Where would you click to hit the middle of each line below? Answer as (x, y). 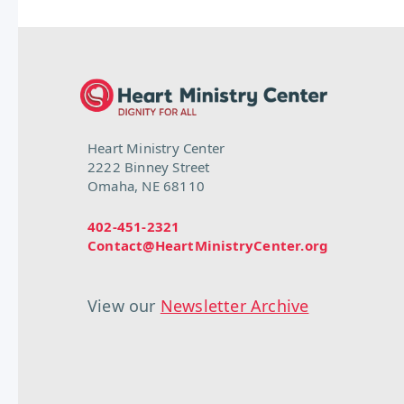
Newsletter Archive (234, 306)
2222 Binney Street (149, 167)
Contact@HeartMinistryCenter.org (208, 246)
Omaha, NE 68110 (146, 186)
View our (124, 306)
